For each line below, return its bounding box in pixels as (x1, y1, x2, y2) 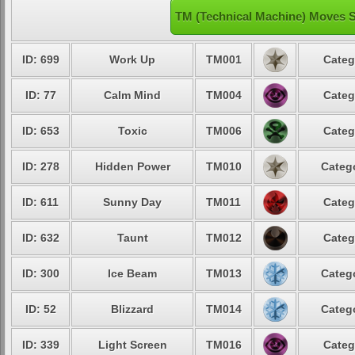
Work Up (109, 53, 155, 66)
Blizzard (111, 303, 154, 315)
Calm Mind (104, 89, 161, 101)
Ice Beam (108, 267, 157, 280)
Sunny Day (103, 196, 162, 208)
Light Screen (97, 338, 167, 351)
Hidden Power (94, 160, 170, 173)
